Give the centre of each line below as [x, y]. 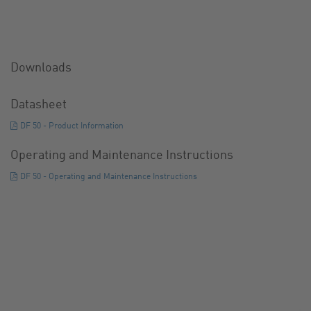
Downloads [41, 68]
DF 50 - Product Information [72, 126]
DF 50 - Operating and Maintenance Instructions [109, 177]
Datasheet [39, 104]
